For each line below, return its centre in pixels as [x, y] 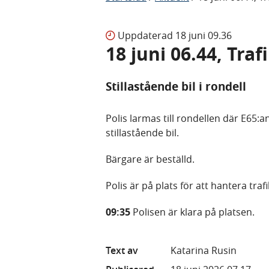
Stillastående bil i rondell [176, 86]
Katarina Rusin [204, 250]
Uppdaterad [147, 35]
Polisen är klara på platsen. [194, 212]
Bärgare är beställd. [151, 159]
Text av [122, 250]
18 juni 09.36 [204, 35]
